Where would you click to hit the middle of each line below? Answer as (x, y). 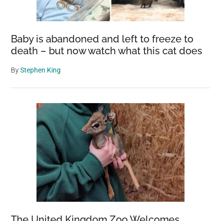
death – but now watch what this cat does (107, 51)
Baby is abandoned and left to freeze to (102, 39)
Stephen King (41, 70)
